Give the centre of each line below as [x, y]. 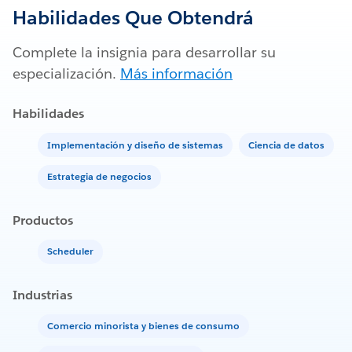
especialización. [66, 74]
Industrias [42, 295]
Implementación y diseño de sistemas [135, 145]
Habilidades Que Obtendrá [133, 18]
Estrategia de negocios [99, 177]
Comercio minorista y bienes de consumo [143, 326]
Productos [43, 220]
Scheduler [70, 251]
